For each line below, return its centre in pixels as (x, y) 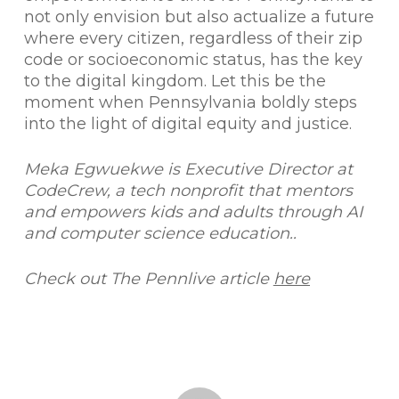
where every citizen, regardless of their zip (193, 38)
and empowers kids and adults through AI (193, 212)
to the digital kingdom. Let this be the (175, 81)
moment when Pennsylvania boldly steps (190, 102)
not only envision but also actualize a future (199, 17)
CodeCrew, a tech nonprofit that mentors (188, 191)
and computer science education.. (160, 233)
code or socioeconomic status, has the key (193, 60)
